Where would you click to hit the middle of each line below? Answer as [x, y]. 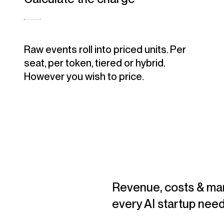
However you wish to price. [84, 77]
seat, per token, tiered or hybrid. [94, 63]
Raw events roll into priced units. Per [105, 50]
